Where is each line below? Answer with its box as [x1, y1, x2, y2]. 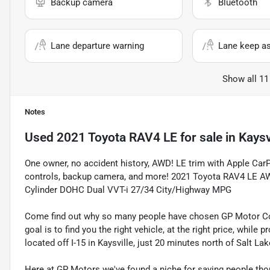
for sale [177, 130, 222, 145]
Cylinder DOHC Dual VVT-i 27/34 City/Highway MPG [25, 184, 231, 195]
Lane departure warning [51, 40, 144, 51]
